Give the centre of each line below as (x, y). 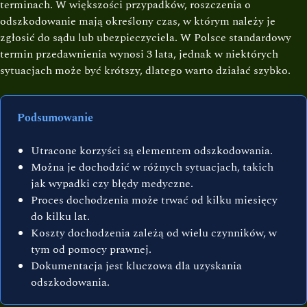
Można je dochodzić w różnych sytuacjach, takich (152, 168)
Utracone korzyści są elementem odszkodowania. (152, 151)
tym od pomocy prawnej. (91, 250)
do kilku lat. (60, 217)
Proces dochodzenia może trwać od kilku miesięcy (154, 200)
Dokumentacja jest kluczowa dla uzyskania (136, 266)
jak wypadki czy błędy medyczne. (112, 184)
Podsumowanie (55, 118)
